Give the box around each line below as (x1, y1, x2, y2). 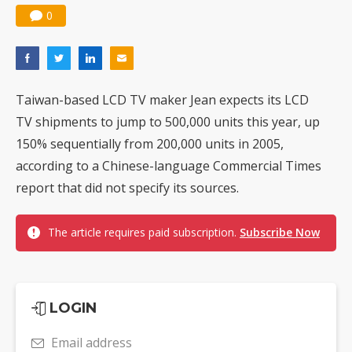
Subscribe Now (240, 225, 320, 240)
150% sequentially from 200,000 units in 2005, (16, 135, 284, 152)
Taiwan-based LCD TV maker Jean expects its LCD (16, 91, 309, 108)
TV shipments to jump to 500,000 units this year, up (16, 113, 320, 130)
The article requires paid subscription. (48, 225, 240, 240)
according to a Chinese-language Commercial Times (16, 157, 321, 174)
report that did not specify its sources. (16, 179, 239, 196)
